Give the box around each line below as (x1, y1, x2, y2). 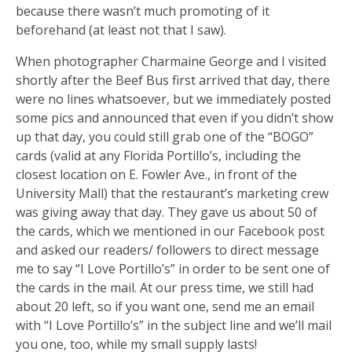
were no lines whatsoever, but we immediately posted (16, 90, 331, 108)
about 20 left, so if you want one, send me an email (16, 297, 314, 315)
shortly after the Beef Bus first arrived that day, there (16, 71, 330, 89)
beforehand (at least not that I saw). (16, 20, 229, 38)
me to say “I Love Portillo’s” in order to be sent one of (16, 259, 330, 277)
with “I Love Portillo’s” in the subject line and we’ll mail (16, 316, 332, 334)
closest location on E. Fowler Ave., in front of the (16, 165, 297, 183)
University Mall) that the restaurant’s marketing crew (16, 184, 328, 202)
